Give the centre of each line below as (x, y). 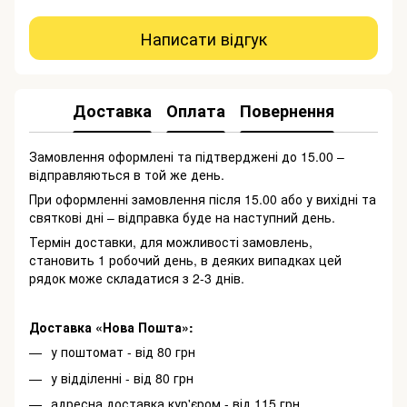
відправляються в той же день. (127, 175)
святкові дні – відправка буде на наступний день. (182, 218)
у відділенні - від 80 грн (122, 377)
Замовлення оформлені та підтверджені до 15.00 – (187, 157)
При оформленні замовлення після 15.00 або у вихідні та (203, 199)
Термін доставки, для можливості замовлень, (171, 242)
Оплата (196, 110)
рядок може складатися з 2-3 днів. (137, 278)
